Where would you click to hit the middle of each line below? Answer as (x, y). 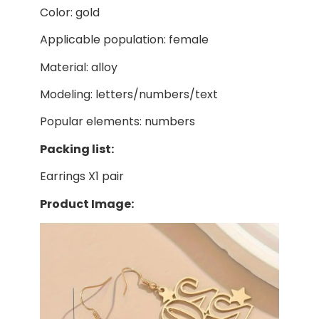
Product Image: (87, 204)
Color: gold (69, 12)
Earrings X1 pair (82, 177)
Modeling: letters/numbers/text (129, 94)
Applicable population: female (124, 40)
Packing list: (77, 149)
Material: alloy (78, 67)
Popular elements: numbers (117, 122)
